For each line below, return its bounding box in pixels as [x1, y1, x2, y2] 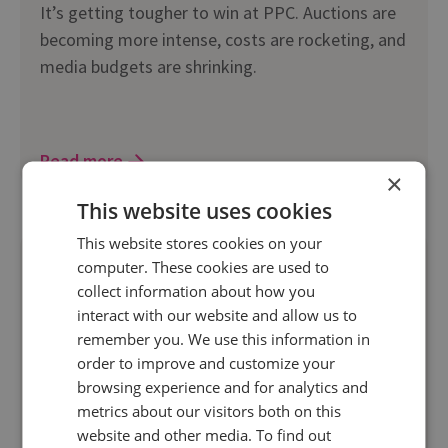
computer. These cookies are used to [77, 256, 330, 276]
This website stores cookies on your [77, 232, 323, 252]
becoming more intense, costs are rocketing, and [40, 28, 406, 52]
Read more [40, 149, 123, 173]
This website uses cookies [77, 196, 333, 224]
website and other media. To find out [77, 424, 332, 444]
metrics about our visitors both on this [77, 400, 342, 420]
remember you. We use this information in [77, 328, 371, 348]
